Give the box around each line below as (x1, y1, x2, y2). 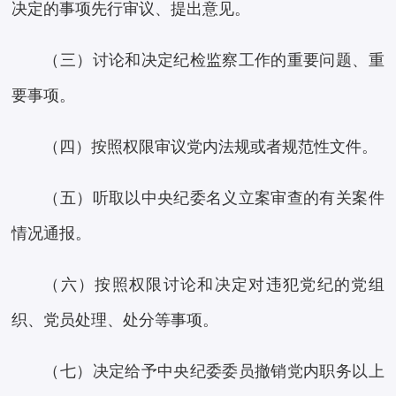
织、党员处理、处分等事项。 (11, 311, 219, 330)
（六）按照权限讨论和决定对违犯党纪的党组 (43, 276, 385, 294)
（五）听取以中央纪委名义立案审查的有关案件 (43, 189, 385, 208)
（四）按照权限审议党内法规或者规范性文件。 (43, 138, 378, 156)
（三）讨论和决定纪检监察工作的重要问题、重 (43, 51, 385, 70)
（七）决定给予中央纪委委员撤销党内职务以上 (43, 362, 385, 381)
